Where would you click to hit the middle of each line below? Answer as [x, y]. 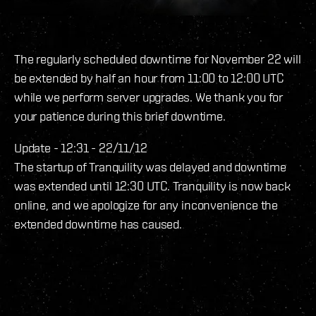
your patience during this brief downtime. [120, 116]
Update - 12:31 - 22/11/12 [81, 148]
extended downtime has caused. [98, 224]
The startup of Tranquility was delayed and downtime [150, 167]
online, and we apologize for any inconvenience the [146, 205]
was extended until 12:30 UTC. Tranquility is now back [152, 186]
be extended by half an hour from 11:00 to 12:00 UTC [149, 78]
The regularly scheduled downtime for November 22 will [158, 59]
